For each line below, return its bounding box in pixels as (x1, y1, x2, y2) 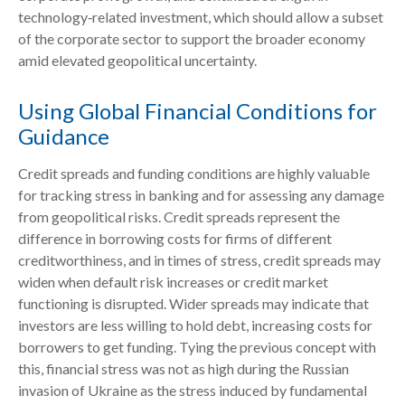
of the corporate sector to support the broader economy (18, 30, 365, 48)
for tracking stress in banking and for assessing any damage (18, 186, 384, 204)
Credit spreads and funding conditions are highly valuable (18, 165, 370, 183)
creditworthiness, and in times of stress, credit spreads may (18, 251, 381, 269)
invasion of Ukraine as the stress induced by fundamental (18, 381, 367, 400)
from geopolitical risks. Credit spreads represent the (18, 208, 340, 226)
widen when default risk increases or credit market (18, 273, 328, 291)
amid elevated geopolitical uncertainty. (18, 52, 257, 70)
